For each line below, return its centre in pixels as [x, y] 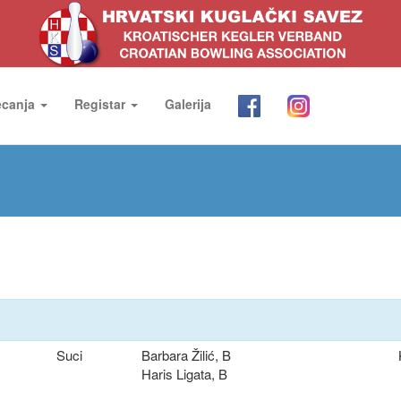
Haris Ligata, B [185, 374]
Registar [102, 104]
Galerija [188, 104]
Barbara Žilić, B [187, 355]
